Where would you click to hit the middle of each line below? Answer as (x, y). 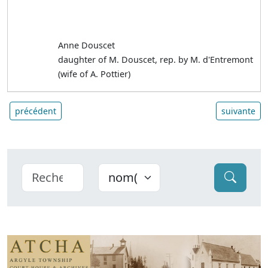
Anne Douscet (87, 45)
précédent (36, 111)
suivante (238, 111)
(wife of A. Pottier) (95, 74)
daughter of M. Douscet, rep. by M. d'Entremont (156, 59)
